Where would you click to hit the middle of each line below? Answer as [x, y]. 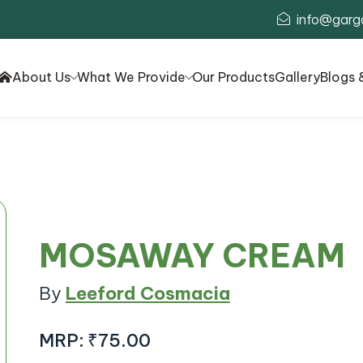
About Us [41, 77]
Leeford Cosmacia [147, 294]
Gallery [297, 77]
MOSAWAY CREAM [192, 256]
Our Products [233, 77]
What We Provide [131, 77]
